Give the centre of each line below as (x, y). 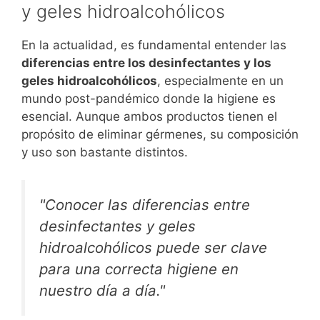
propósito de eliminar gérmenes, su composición (160, 135)
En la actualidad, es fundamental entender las (154, 45)
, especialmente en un (220, 81)
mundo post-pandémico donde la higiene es (149, 99)
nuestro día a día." (102, 290)
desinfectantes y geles (117, 226)
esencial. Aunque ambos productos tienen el (149, 117)
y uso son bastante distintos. (105, 152)
